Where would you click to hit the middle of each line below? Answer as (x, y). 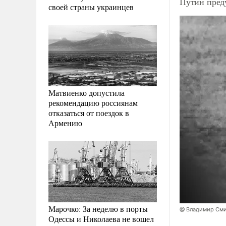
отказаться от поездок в (89, 112)
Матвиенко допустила (87, 92)
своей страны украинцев (91, 7)
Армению (65, 123)
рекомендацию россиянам (93, 102)
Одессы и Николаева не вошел (101, 218)
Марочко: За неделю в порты (98, 208)
